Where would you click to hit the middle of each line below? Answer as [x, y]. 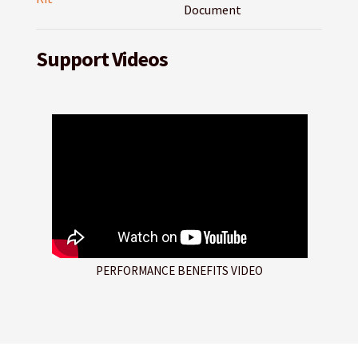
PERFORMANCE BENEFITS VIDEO [180, 270]
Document [212, 10]
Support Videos [101, 59]
